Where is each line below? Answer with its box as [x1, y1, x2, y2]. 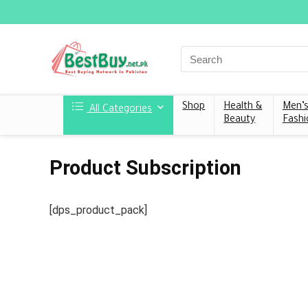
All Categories [87, 104, 152, 115]
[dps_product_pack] [49, 203, 147, 217]
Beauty [223, 114, 256, 126]
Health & [223, 101, 263, 113]
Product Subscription [49, 155, 241, 179]
